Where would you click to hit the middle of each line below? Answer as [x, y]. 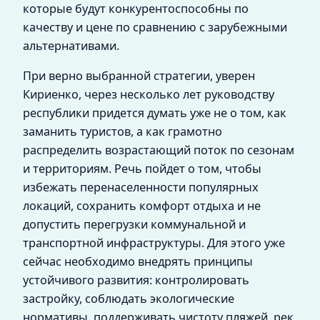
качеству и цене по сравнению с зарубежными [155, 27]
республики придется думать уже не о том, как [155, 113]
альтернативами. [71, 46]
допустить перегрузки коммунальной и [134, 225]
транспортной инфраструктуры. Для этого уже [154, 243]
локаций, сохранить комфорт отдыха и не [142, 206]
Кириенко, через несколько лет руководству [149, 95]
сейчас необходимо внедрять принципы [138, 262]
